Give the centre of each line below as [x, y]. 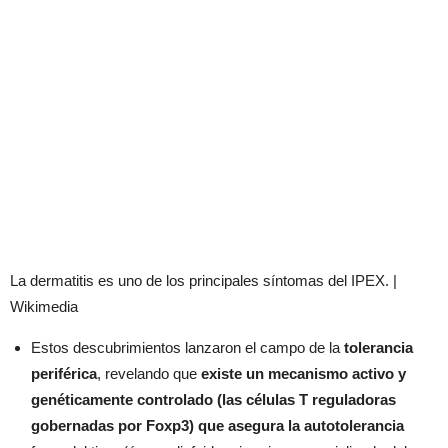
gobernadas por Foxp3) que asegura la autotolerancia [217, 425]
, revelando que [149, 373]
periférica [64, 373]
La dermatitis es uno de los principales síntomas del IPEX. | [203, 280]
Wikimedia [44, 306]
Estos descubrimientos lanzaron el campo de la [187, 347]
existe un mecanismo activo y [303, 373]
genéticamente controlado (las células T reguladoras [213, 399]
